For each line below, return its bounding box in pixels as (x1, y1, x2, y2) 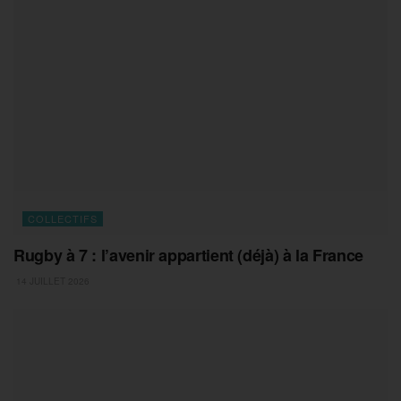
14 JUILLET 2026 (13, 274, 90, 287)
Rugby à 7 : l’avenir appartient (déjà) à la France (13, 243, 363, 267)
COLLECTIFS (28, 210, 98, 226)
